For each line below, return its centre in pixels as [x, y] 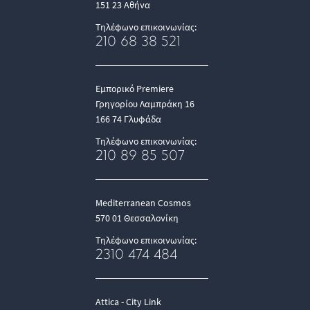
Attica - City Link [128, 302]
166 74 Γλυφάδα [128, 119]
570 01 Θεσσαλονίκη [137, 218]
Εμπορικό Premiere [135, 89]
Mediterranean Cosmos [143, 203]
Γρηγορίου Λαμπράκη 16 [145, 104]
